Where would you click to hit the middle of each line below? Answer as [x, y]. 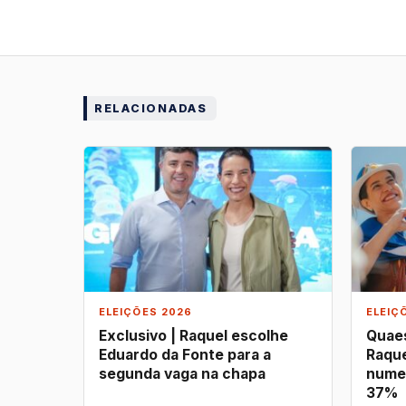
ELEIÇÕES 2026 [146, 312]
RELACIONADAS [151, 108]
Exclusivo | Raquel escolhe [193, 335]
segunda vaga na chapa [182, 373]
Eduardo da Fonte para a [185, 354]
